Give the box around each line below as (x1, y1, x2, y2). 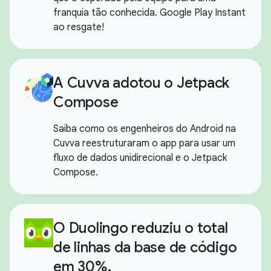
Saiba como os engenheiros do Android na (53, 123, 236, 135)
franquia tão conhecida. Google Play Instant (53, 7, 246, 19)
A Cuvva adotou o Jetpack (53, 74, 229, 93)
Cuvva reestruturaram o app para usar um (53, 137, 235, 150)
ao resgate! (53, 21, 104, 34)
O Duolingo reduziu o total (53, 219, 228, 238)
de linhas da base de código (53, 238, 237, 257)
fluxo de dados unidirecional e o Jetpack (53, 152, 227, 165)
